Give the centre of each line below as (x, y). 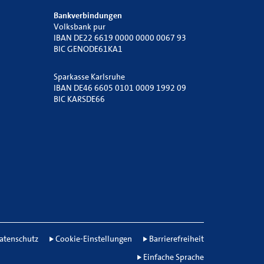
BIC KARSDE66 (79, 99)
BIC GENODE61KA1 (88, 49)
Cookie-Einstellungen (94, 239)
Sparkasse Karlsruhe (89, 77)
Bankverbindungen (88, 15)
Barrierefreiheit (176, 239)
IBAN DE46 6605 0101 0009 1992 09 (120, 88)
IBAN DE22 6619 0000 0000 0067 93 (120, 38)
